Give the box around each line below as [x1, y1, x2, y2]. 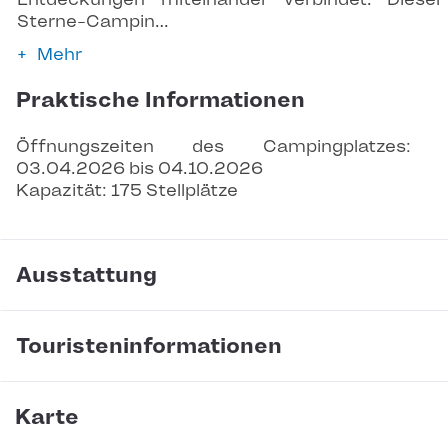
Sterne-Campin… [17, 11, 169, 32]
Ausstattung [16, 262, 157, 289]
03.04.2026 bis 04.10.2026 [16, 158, 263, 179]
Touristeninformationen [16, 333, 282, 360]
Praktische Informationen [16, 87, 305, 114]
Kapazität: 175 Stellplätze [16, 180, 238, 201]
